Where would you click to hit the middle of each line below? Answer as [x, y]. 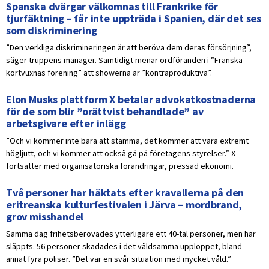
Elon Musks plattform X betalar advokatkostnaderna [131, 100]
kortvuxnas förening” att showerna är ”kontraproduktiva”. [109, 73]
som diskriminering [52, 31]
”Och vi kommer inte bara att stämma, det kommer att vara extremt [127, 141]
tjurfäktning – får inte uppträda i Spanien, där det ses [134, 19]
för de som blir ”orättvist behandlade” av [105, 112]
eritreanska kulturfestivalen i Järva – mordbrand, [124, 205]
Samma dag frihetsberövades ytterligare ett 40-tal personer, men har [131, 234]
